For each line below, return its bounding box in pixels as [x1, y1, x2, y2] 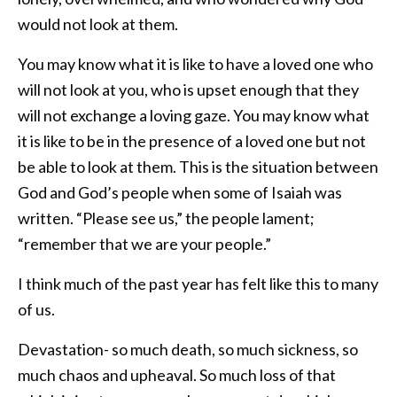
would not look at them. [18, 14, 178, 35]
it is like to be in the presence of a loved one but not [18, 131, 366, 152]
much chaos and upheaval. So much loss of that [18, 365, 336, 385]
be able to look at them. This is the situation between [18, 157, 378, 177]
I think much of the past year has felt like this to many [18, 274, 378, 294]
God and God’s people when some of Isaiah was [18, 183, 342, 203]
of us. [18, 300, 55, 320]
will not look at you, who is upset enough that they [18, 80, 359, 100]
